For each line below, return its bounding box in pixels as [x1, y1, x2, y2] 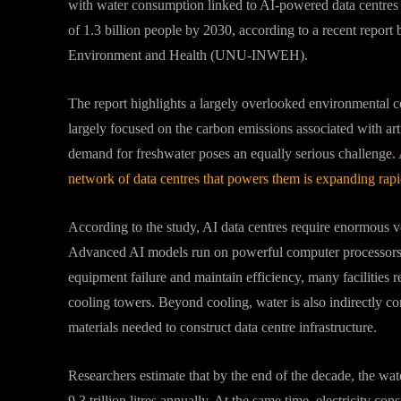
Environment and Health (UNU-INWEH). [68, 47, 308, 63]
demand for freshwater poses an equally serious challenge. [68, 146, 398, 161]
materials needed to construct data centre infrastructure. [68, 320, 377, 335]
